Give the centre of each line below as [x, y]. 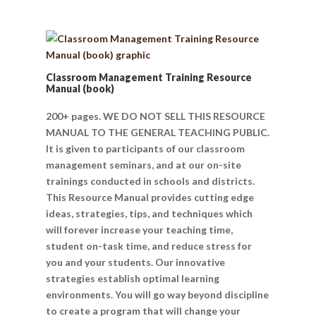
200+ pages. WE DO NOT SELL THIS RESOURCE [155, 116]
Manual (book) [80, 89]
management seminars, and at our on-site [143, 165]
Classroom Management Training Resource [148, 78]
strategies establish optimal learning [132, 279]
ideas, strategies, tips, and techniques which [149, 214]
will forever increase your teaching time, [139, 230]
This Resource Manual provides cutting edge [150, 197]
